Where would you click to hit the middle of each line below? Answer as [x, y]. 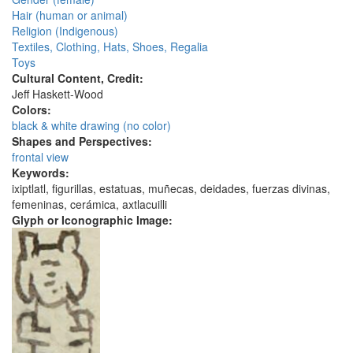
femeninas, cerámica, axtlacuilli [89, 204]
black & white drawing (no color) [91, 126]
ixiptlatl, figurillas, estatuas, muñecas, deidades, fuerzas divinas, [171, 189]
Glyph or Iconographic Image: [94, 220]
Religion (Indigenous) [65, 31]
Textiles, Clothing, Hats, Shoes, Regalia [110, 47]
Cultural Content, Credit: [79, 78]
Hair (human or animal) [70, 15]
